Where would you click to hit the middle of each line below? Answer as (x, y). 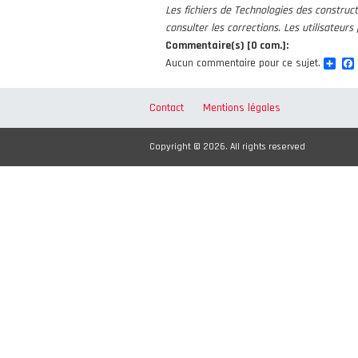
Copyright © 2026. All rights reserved (227, 147)
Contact (167, 108)
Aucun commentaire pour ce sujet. (243, 63)
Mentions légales (242, 108)
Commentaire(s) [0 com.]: (227, 46)
